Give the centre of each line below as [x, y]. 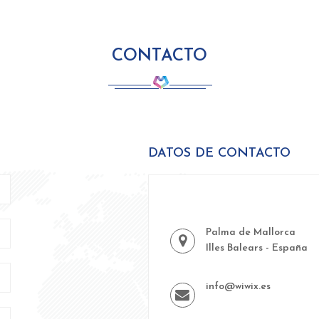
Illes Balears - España [256, 248]
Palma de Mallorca [250, 232]
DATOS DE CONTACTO [219, 153]
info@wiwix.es [238, 287]
